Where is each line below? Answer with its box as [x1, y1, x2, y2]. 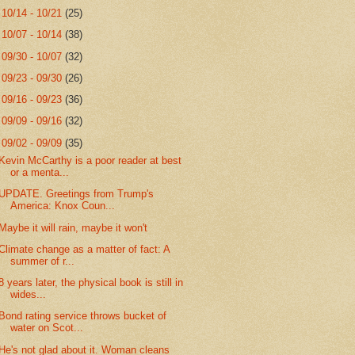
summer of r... [10, 254, 75, 267]
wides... [10, 288, 47, 301]
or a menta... [10, 166, 70, 179]
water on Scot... [10, 322, 84, 334]
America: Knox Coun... [10, 200, 116, 212]
